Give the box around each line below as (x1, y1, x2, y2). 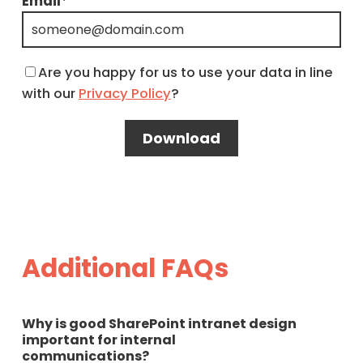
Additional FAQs (21, 250, 228, 286)
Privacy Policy (78, 83, 171, 103)
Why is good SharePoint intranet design (21, 314, 297, 333)
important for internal (21, 330, 176, 349)
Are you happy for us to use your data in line (37, 62, 333, 82)
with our (21, 83, 79, 103)
